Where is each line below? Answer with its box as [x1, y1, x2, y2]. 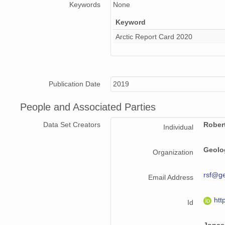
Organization [153, 148, 193, 157]
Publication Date [49, 80, 100, 88]
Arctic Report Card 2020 [116, 33, 192, 41]
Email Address [148, 173, 193, 182]
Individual [163, 123, 193, 132]
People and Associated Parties [20, 101, 156, 113]
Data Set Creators [43, 121, 100, 129]
